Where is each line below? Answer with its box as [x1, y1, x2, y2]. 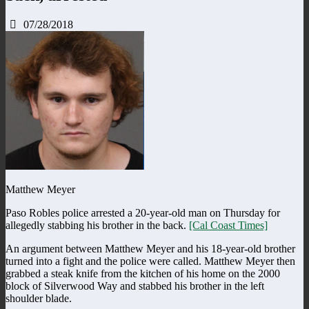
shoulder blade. [6, 292, 72, 304]
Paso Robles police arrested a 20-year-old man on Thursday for [6, 206, 280, 219]
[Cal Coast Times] [189, 219, 268, 231]
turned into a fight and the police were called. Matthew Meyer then [6, 255, 295, 267]
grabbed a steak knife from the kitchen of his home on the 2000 [6, 267, 280, 279]
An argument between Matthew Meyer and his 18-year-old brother [6, 242, 295, 255]
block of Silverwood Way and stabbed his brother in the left [6, 279, 264, 292]
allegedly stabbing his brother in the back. [6, 219, 189, 231]
